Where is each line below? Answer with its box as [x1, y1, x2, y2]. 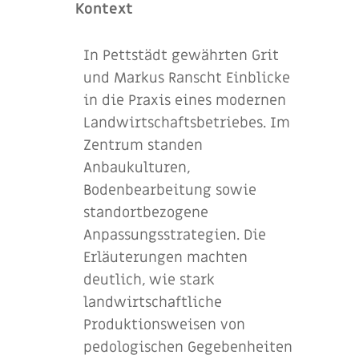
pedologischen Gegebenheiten [83, 337, 292, 357]
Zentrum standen [83, 135, 203, 155]
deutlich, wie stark [83, 270, 215, 289]
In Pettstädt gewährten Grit [83, 46, 279, 65]
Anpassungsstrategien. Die [83, 225, 266, 244]
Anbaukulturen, [83, 158, 190, 177]
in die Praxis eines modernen [83, 91, 286, 110]
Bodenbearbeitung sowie [83, 180, 256, 200]
